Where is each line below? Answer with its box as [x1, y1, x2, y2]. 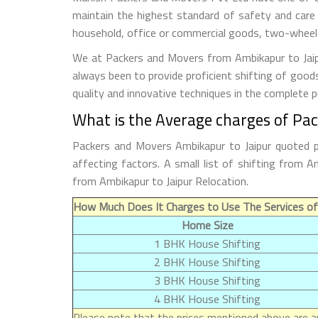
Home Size [181, 216, 234, 234]
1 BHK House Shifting [154, 234, 261, 252]
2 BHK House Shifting [154, 253, 261, 270]
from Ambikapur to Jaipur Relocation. [72, 172, 248, 190]
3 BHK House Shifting [154, 271, 261, 289]
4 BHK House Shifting [154, 290, 261, 307]
